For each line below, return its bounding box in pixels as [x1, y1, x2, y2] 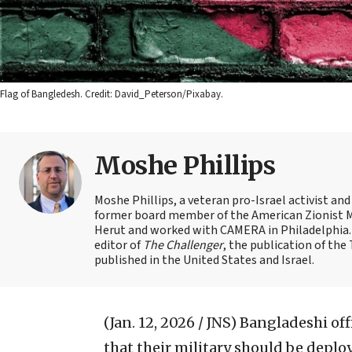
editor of [94, 236, 143, 254]
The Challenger [143, 236, 223, 254]
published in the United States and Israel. [94, 251, 314, 269]
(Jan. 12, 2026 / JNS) [104, 313, 236, 332]
